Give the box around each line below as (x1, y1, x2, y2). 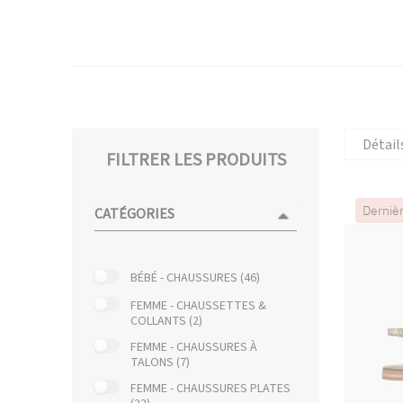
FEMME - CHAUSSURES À (130, 338, 257, 357)
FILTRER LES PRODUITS (105, 148, 286, 173)
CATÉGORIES (94, 204, 175, 224)
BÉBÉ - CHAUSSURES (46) (130, 269, 260, 288)
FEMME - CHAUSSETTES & (130, 297, 266, 316)
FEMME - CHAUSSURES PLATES (130, 380, 291, 399)
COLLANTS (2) (130, 312, 202, 331)
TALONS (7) (130, 354, 190, 372)
